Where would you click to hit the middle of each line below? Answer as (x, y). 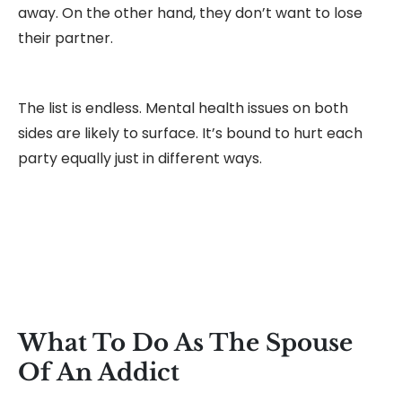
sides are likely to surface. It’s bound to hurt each (190, 134)
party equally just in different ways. (140, 159)
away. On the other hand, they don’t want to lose (190, 13)
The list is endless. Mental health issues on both (183, 109)
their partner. (66, 39)
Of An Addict (99, 373)
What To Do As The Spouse (185, 343)
